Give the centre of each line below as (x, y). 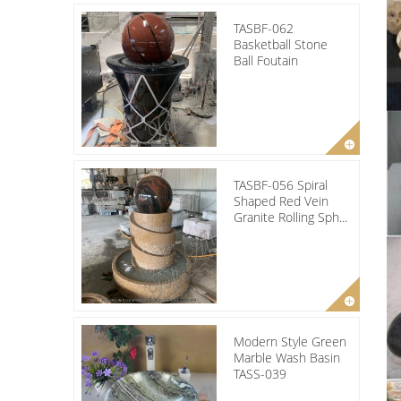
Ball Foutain (266, 60)
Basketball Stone (281, 44)
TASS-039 (260, 373)
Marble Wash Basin (287, 357)
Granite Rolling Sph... (290, 217)
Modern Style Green (290, 341)
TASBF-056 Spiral (281, 184)
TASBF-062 (264, 28)
